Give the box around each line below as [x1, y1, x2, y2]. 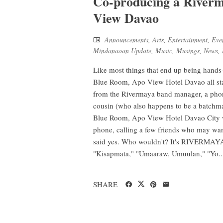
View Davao [93, 8, 159, 28]
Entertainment [168, 35, 208, 45]
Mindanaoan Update [93, 46, 151, 56]
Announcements [105, 35, 148, 45]
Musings [176, 46, 200, 56]
